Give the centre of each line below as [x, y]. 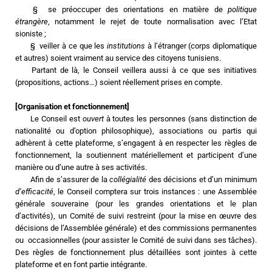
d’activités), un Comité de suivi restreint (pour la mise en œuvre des [136, 216]
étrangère [32, 22]
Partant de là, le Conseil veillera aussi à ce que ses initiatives [23, 70]
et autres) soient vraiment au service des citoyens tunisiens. [118, 58]
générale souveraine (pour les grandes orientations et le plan [136, 204]
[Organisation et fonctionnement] [72, 107]
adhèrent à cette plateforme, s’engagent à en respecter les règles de [136, 143]
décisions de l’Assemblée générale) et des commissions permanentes [136, 228]
